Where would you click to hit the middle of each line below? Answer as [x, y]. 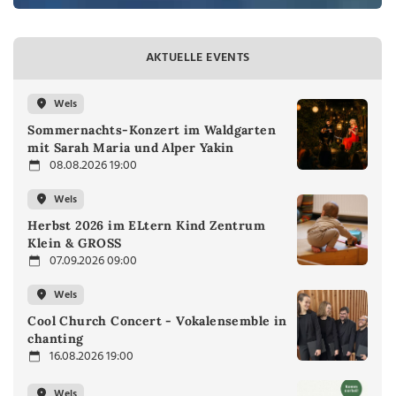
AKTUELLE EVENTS [198, 58]
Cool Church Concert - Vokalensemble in [157, 321]
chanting [56, 339]
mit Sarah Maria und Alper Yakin [131, 148]
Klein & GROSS [75, 244]
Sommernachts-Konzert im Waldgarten [152, 130]
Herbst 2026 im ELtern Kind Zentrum [146, 226]
